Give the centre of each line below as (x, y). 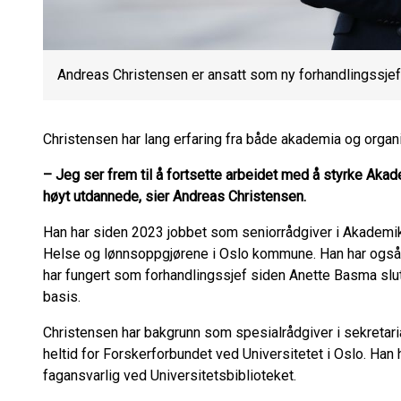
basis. (62, 297)
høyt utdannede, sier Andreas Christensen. (175, 196)
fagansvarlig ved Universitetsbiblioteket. (170, 375)
